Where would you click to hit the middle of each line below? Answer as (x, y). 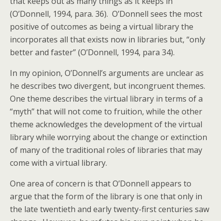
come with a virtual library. (58, 163)
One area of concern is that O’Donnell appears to (101, 184)
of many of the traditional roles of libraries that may (106, 150)
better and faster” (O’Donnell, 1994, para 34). (92, 52)
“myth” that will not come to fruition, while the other (106, 111)
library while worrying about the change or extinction (109, 137)
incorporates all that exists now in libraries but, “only (108, 39)
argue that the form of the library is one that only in (106, 196)
